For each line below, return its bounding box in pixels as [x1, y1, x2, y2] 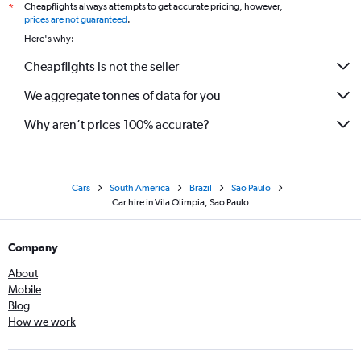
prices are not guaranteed [24, 14, 127, 25]
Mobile [8, 283, 41, 296]
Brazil [189, 182, 212, 193]
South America [109, 182, 170, 193]
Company [8, 241, 58, 254]
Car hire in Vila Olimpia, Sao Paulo [112, 197, 249, 208]
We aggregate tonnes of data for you [24, 87, 221, 103]
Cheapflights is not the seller [24, 58, 179, 74]
